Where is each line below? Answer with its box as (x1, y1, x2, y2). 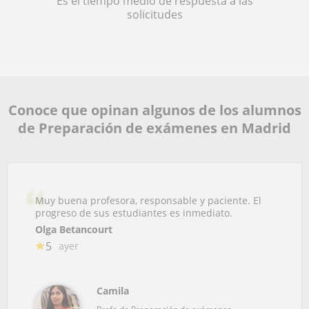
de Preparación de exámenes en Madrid (18, 118, 291, 137)
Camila (97, 283, 129, 297)
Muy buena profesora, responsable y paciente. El (35, 193, 261, 207)
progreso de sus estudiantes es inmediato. (35, 206, 232, 219)
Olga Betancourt (35, 222, 112, 236)
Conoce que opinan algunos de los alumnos (8, 100, 301, 119)
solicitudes (126, 6, 183, 22)
